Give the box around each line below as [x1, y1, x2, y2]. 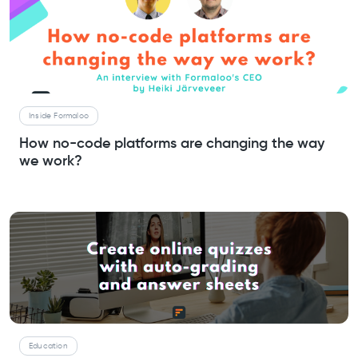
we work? [19, 154, 82, 169]
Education [29, 341, 68, 350]
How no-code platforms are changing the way [19, 137, 324, 152]
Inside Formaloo [29, 111, 89, 120]
